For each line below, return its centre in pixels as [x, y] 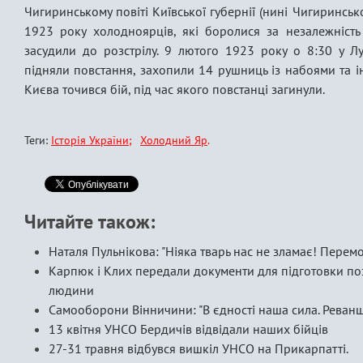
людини [71, 290]
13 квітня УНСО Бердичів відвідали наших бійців [188, 329]
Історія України [90, 140]
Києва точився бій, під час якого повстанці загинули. [175, 89]
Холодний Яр [174, 140]
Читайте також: [90, 222]
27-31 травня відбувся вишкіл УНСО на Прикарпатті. [199, 348]
